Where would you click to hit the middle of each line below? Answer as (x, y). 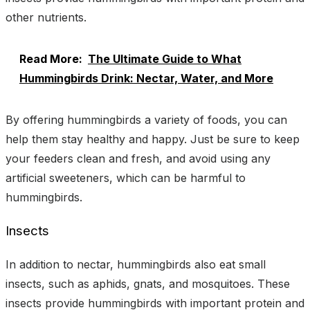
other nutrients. (46, 17)
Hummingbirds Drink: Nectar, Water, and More (146, 78)
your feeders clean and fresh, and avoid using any (138, 158)
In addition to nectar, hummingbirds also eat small (136, 265)
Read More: (51, 58)
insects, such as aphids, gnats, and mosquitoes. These (148, 284)
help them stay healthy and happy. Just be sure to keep (153, 139)
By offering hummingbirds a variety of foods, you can (146, 119)
